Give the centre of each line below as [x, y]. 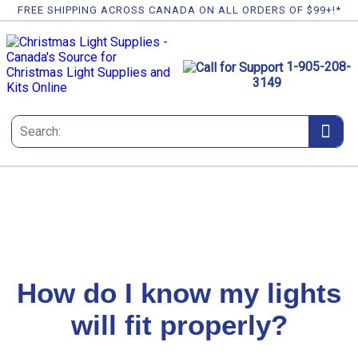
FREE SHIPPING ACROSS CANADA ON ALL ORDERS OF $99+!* [179, 10]
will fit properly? [179, 325]
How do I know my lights [179, 293]
